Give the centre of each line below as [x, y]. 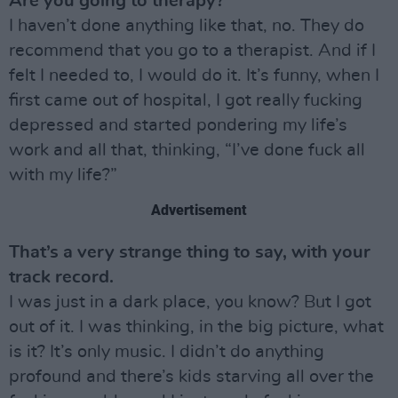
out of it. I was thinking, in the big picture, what [196, 327]
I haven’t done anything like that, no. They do [187, 26]
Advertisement [199, 210]
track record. [61, 277]
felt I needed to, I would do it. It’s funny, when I [194, 76]
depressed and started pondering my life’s [178, 125]
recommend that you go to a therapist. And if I [192, 51]
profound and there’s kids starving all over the [191, 377]
